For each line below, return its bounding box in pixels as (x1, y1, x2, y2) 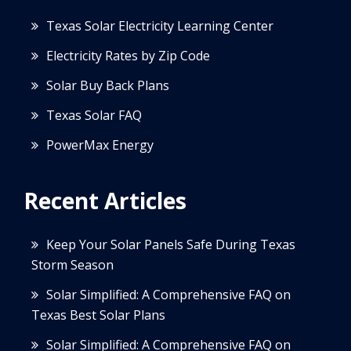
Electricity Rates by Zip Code (46, 46, 210, 64)
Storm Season (31, 255, 114, 273)
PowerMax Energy (46, 136, 154, 154)
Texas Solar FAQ (46, 106, 142, 124)
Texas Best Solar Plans (31, 306, 165, 324)
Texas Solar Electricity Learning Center (46, 16, 273, 34)
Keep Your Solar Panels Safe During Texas (46, 235, 295, 253)
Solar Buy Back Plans (46, 76, 169, 94)
